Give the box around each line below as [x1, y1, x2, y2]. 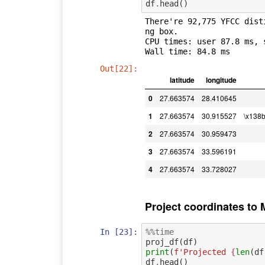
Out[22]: [100, 64, 138, 74]
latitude [169, 75, 195, 86]
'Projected [178, 247, 231, 257]
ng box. [144, 27, 178, 37]
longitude [205, 75, 237, 86]
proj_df [145, 237, 179, 247]
